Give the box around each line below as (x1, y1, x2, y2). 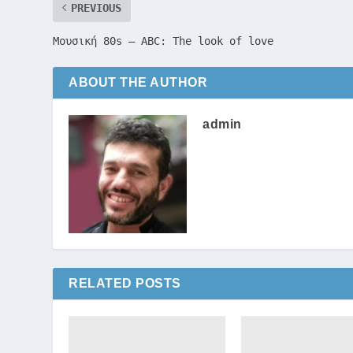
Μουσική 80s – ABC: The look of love (53, 34, 274, 47)
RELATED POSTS (69, 276, 181, 290)
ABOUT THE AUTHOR (69, 75, 208, 89)
